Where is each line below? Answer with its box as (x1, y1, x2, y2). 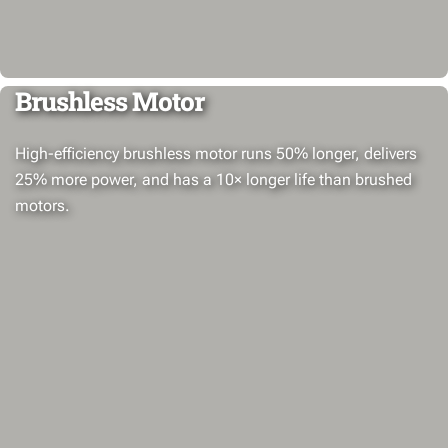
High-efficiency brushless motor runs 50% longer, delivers (15, 144, 417, 163)
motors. (15, 196, 70, 215)
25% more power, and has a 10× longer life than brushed (15, 170, 412, 189)
